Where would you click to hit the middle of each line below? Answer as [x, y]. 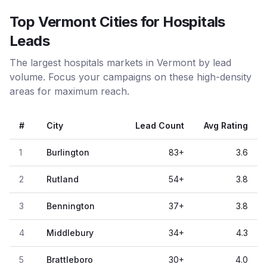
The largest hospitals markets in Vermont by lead [120, 63]
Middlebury [70, 233]
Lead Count [160, 125]
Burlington [68, 152]
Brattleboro [70, 260]
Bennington [71, 206]
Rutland [63, 179]
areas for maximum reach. [69, 91]
